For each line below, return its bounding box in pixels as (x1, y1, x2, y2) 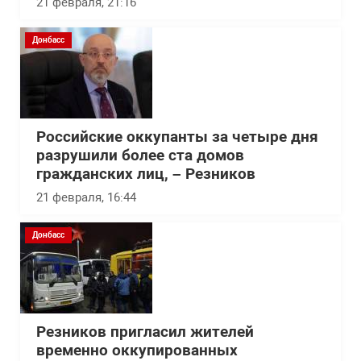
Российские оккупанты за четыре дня (36, 128, 318, 146)
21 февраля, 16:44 (36, 190, 136, 205)
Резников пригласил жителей (36, 323, 254, 341)
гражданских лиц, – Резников (36, 165, 255, 183)
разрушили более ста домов (36, 147, 244, 164)
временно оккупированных (36, 342, 238, 359)
